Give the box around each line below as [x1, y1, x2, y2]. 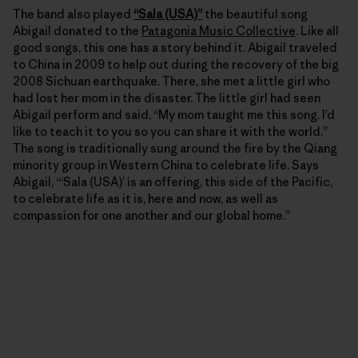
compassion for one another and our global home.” [13, 208, 290, 224]
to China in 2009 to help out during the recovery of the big [13, 57, 339, 73]
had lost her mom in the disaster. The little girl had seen [13, 90, 320, 106]
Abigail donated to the [13, 23, 141, 39]
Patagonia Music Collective [141, 23, 296, 39]
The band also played [13, 6, 133, 22]
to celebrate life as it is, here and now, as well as [13, 191, 278, 207]
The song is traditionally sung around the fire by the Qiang [13, 141, 337, 157]
